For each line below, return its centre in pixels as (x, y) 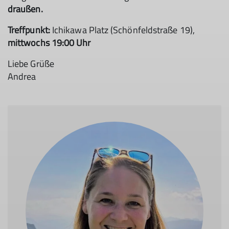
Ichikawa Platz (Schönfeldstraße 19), (122, 30)
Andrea (22, 77)
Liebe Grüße (31, 64)
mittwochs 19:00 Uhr (50, 43)
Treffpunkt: (29, 30)
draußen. (26, 9)
